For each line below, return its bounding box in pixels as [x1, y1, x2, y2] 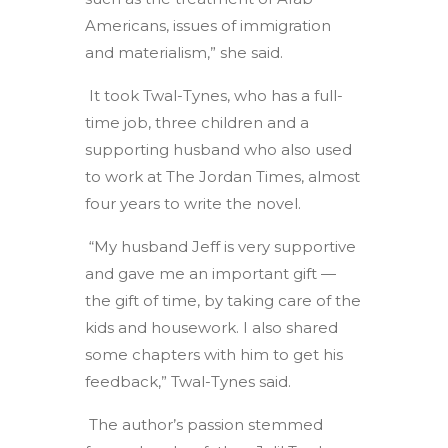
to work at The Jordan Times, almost [85, 166, 361, 186]
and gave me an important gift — [85, 263, 337, 283]
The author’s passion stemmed [85, 414, 324, 434]
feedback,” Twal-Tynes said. [85, 371, 292, 391]
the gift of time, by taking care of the [85, 290, 362, 310]
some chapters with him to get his [85, 344, 344, 364]
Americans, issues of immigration [85, 15, 332, 35]
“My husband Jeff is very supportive [85, 236, 357, 256]
